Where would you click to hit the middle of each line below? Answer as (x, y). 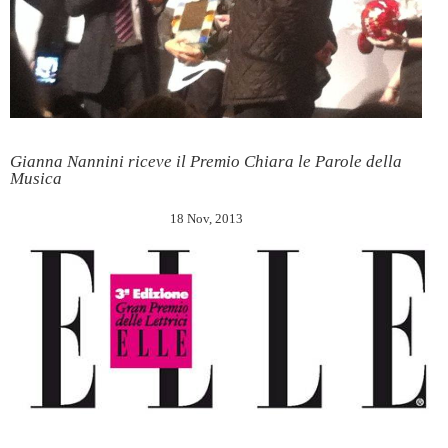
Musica (36, 179)
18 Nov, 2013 (206, 219)
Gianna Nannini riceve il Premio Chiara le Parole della (206, 162)
